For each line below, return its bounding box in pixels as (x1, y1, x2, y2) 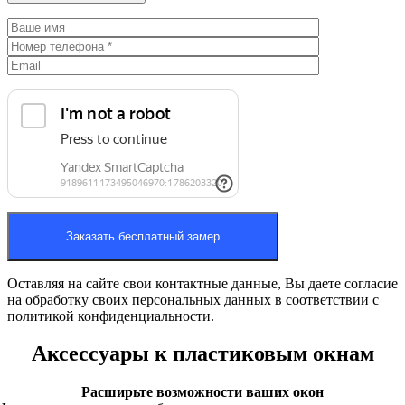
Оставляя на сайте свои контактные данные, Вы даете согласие (7, 275, 398, 291)
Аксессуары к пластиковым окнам (31, 342, 374, 366)
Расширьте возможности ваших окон (81, 384, 324, 400)
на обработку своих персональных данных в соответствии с (7, 291, 379, 307)
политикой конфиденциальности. (7, 307, 214, 324)
